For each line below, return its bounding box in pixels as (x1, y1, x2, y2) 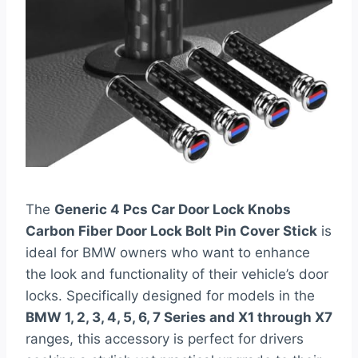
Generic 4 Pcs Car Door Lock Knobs (54, 201, 291, 218)
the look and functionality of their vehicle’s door (26, 266, 328, 283)
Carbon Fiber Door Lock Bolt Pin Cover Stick (26, 223, 317, 240)
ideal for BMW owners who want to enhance (26, 245, 310, 261)
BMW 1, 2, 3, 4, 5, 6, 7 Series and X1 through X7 (26, 309, 332, 326)
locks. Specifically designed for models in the (26, 288, 315, 304)
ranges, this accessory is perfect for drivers (26, 331, 304, 348)
